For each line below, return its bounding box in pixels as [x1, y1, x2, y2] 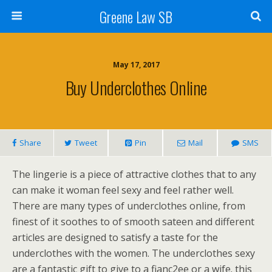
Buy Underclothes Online [65, 75, 207, 100]
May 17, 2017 [112, 59, 160, 70]
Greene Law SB [100, 5, 172, 27]
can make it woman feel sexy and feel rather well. [12, 183, 234, 197]
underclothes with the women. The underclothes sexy [12, 246, 255, 260]
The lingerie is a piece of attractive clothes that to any [12, 168, 256, 181]
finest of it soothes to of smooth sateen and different [12, 215, 254, 228]
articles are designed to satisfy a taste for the [12, 231, 218, 244]
